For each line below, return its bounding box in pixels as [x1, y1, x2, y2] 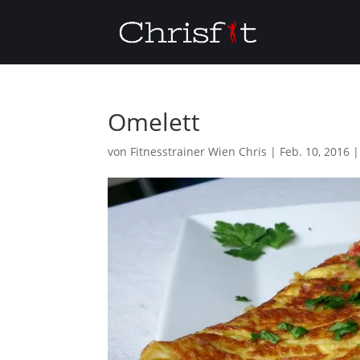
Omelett [108, 105, 201, 138]
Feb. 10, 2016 [280, 144, 350, 159]
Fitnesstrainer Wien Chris [130, 144, 268, 159]
